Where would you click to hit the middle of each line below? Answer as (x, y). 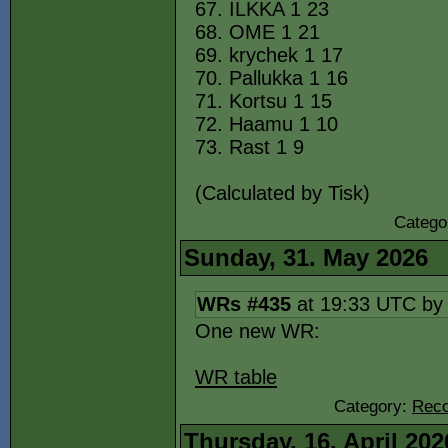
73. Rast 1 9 (249, 147)
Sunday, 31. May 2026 (306, 257)
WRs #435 (244, 304)
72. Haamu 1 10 (266, 124)
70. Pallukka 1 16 (271, 78)
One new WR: (257, 331)
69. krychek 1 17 (269, 55)
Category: (373, 406)
